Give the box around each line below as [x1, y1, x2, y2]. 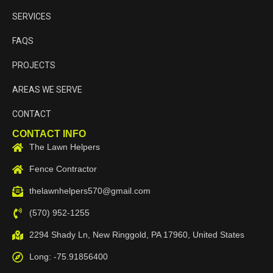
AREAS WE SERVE [12, 85, 82, 95]
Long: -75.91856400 [29, 252, 108, 262]
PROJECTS [12, 60, 55, 71]
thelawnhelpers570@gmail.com [29, 186, 151, 196]
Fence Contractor [29, 164, 97, 174]
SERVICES [12, 12, 51, 22]
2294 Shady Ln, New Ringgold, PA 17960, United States [29, 230, 244, 240]
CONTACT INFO [12, 129, 86, 140]
